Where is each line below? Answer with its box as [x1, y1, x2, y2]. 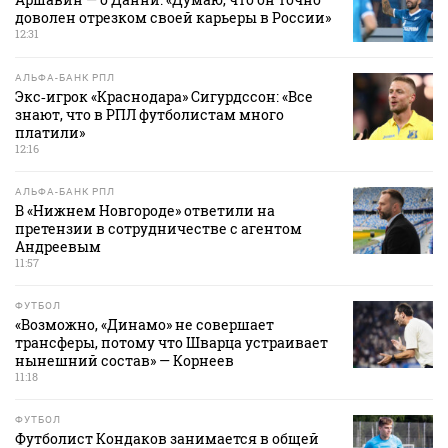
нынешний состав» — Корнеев [15, 351, 234, 371]
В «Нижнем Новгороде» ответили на [15, 201, 275, 221]
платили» [15, 123, 85, 143]
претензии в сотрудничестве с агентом [15, 219, 302, 239]
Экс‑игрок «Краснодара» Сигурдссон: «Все [15, 87, 313, 107]
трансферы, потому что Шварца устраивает [15, 333, 328, 353]
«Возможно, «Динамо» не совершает [15, 315, 274, 335]
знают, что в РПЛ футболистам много [15, 105, 284, 125]
